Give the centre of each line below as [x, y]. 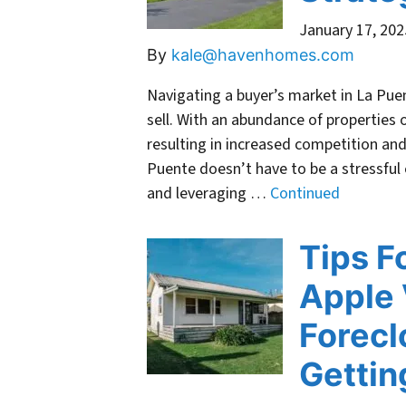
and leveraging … [208, 194]
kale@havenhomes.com [263, 55]
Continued [305, 194]
